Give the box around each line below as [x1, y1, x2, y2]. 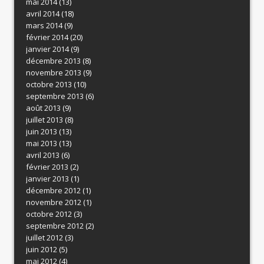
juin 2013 [26, 126, 57, 137]
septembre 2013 [26, 90, 84, 101]
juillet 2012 [26, 232, 63, 243]
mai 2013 [26, 137, 57, 148]
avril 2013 [26, 149, 60, 160]
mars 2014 [26, 19, 62, 31]
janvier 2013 [26, 173, 69, 184]
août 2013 [26, 102, 61, 113]
